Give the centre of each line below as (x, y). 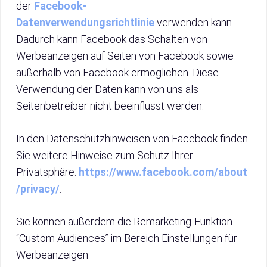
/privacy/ (38, 189)
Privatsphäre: (47, 172)
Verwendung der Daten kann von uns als (107, 89)
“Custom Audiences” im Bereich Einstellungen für (127, 238)
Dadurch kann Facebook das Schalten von (112, 39)
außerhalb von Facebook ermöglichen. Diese (117, 72)
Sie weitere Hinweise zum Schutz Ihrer (105, 155)
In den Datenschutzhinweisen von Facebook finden (132, 139)
